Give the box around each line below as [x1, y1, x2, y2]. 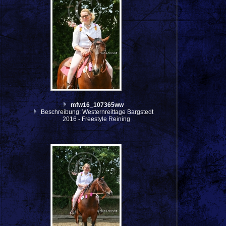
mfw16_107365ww [70, 101, 124, 108]
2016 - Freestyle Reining [62, 115, 130, 123]
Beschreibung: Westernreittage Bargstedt [39, 108, 153, 116]
